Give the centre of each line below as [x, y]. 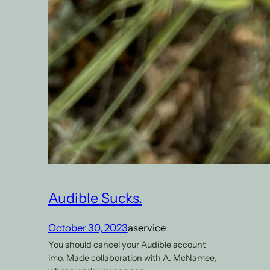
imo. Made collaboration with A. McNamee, [132, 258]
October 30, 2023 [88, 228]
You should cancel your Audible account [127, 244]
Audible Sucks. [95, 198]
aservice [146, 228]
